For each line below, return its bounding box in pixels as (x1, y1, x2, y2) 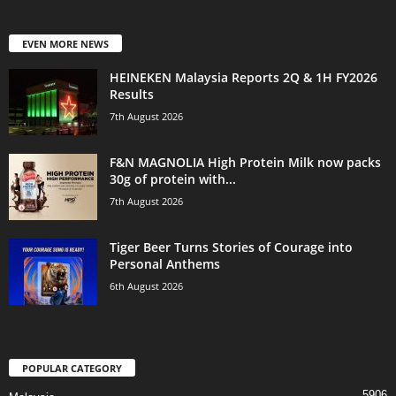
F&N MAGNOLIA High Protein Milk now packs (110, 153, 381, 171)
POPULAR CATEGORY (22, 361, 122, 375)
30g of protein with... (110, 170, 236, 187)
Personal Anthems (110, 255, 220, 272)
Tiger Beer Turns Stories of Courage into (110, 238, 353, 255)
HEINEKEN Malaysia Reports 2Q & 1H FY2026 (110, 68, 377, 86)
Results (110, 85, 154, 103)
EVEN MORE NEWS (22, 36, 109, 50)
